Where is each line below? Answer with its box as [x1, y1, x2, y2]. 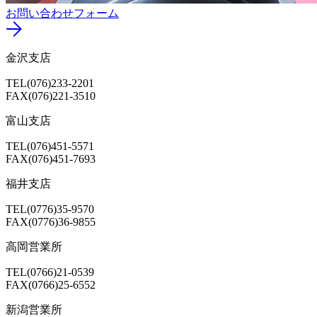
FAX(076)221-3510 [6, 89, 96, 102]
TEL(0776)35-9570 [6, 202, 94, 215]
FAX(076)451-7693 [6, 152, 96, 165]
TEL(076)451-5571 [6, 139, 94, 152]
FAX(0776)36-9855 [6, 215, 96, 228]
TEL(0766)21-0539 [6, 265, 94, 278]
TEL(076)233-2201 [6, 76, 94, 89]
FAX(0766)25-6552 [6, 278, 96, 291]
